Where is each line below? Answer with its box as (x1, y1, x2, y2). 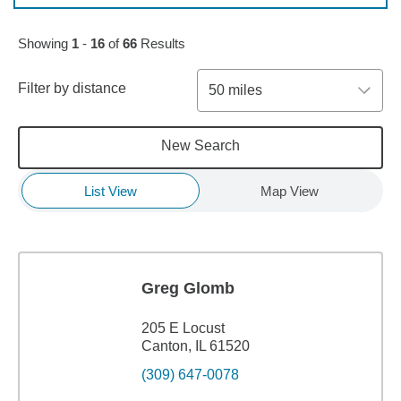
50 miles (208, 82, 262, 98)
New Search (160, 138, 240, 153)
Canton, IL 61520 (141, 338, 250, 354)
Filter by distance (18, 81, 126, 96)
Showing (18, 36, 72, 51)
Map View (260, 183, 319, 199)
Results (137, 36, 185, 51)
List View (83, 183, 137, 199)
